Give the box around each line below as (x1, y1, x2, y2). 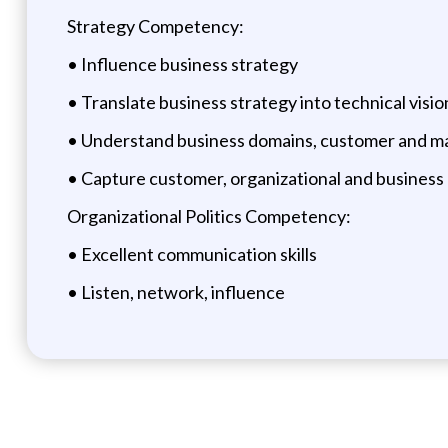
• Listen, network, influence (66, 280, 285, 303)
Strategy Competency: (66, 14, 244, 37)
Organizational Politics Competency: (66, 204, 351, 227)
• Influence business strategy (66, 52, 298, 75)
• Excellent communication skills (66, 242, 317, 265)
